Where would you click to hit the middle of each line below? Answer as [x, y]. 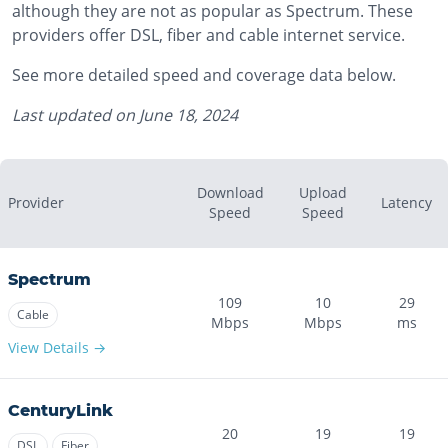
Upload [322, 192]
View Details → [57, 347]
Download [230, 192]
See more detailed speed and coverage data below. [204, 75]
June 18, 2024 [188, 115]
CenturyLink [60, 410]
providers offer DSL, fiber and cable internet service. [208, 35]
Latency [406, 202]
